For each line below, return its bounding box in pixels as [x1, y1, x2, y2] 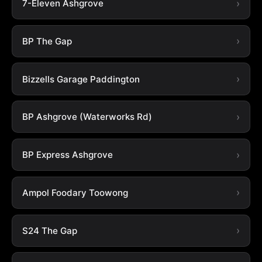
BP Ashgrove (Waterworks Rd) [22, 111, 152, 123]
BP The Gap [22, 35, 72, 47]
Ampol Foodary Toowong [22, 187, 128, 198]
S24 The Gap [22, 225, 77, 236]
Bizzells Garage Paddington [22, 73, 140, 85]
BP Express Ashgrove [22, 149, 113, 161]
